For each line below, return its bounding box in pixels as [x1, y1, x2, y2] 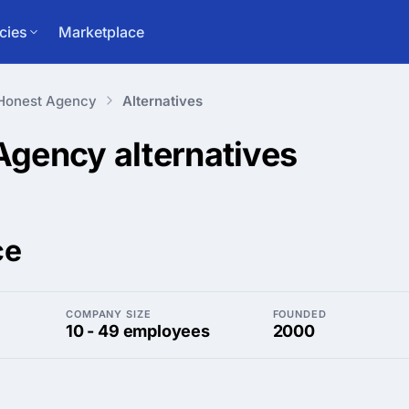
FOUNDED [272, 308, 327, 320]
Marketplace [58, 22, 144, 41]
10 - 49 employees [66, 321, 210, 341]
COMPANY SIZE [66, 308, 152, 320]
